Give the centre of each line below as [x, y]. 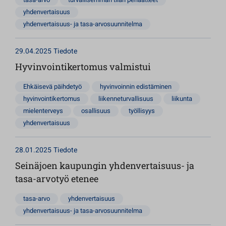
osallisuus [96, 111]
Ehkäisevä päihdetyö [52, 87]
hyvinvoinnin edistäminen [136, 87]
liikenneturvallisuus [126, 99]
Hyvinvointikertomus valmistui [83, 67]
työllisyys [142, 111]
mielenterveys [43, 111]
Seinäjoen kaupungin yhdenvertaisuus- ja [105, 165]
